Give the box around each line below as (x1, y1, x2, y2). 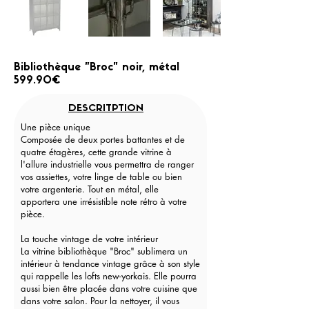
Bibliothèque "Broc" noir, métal (14, 63, 179, 73)
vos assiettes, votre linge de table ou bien (21, 170, 182, 183)
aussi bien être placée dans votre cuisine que (21, 282, 197, 295)
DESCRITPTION (68, 103, 143, 114)
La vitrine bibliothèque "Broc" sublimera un (21, 245, 188, 257)
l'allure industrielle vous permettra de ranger (21, 158, 194, 170)
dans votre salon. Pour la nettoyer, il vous (21, 295, 179, 307)
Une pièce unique (21, 121, 90, 133)
